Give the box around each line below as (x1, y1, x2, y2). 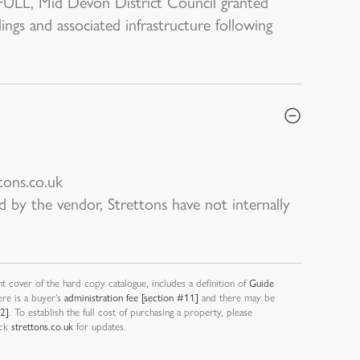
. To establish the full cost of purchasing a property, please (9, 304, 252, 319)
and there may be (198, 289, 275, 305)
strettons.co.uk (11, 318, 73, 333)
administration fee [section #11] (64, 289, 198, 305)
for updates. (73, 318, 126, 333)
